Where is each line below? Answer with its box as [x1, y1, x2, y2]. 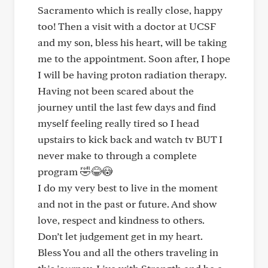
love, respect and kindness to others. [38, 214, 205, 226]
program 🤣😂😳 [38, 165, 112, 178]
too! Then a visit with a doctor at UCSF [38, 20, 216, 32]
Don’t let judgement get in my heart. [38, 230, 203, 242]
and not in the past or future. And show [38, 197, 217, 210]
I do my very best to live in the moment [38, 181, 218, 194]
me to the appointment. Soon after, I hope [38, 52, 230, 65]
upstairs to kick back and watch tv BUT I [38, 133, 223, 145]
